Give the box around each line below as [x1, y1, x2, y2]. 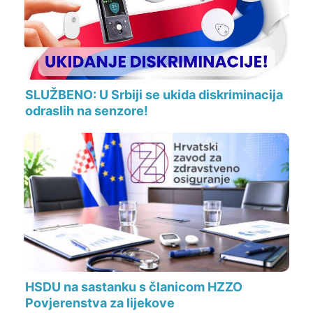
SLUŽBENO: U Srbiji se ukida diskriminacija [25, 87, 283, 102]
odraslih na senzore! [25, 103, 148, 118]
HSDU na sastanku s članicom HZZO [25, 279, 242, 295]
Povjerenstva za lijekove [25, 296, 175, 311]
